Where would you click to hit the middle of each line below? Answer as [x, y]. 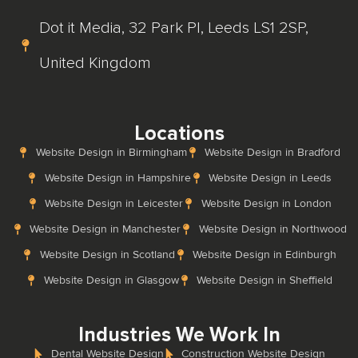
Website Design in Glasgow [111, 280]
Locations [179, 134]
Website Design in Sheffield [265, 280]
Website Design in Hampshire [117, 178]
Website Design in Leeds [270, 178]
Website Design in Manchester [105, 229]
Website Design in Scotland [107, 255]
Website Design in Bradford [272, 153]
